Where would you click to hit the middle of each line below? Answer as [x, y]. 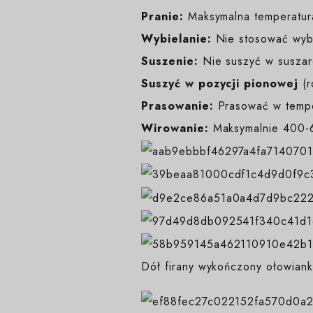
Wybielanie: [176, 38]
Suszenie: [170, 61]
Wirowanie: [175, 128]
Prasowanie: [177, 105]
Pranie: [162, 16]
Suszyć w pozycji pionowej [222, 83]
